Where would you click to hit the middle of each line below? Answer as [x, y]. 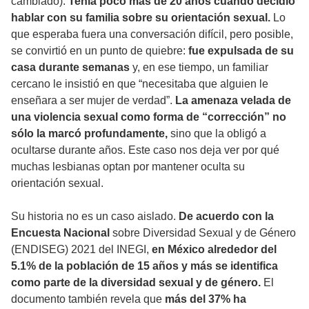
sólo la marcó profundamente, [89, 133]
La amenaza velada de [233, 100]
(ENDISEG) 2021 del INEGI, [81, 249]
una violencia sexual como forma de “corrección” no [149, 117]
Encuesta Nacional [60, 232]
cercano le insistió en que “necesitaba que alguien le [140, 83]
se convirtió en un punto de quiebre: [100, 50]
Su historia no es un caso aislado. [95, 216]
